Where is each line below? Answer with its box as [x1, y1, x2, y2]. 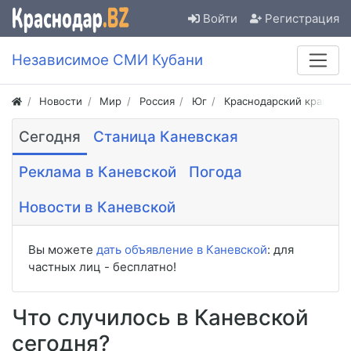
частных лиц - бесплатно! [28, 259, 176, 275]
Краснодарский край [223, 95, 328, 108]
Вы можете [28, 242, 96, 258]
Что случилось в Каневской [12, 304, 309, 331]
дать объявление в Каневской [96, 242, 267, 258]
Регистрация [265, 10, 339, 26]
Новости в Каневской [19, 198, 175, 217]
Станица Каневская [93, 128, 238, 147]
